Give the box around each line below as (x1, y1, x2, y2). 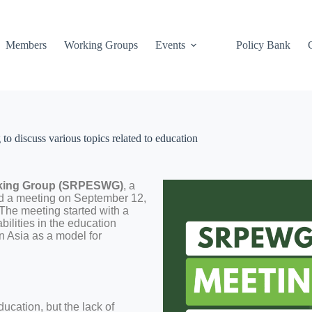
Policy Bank (235, 39, 290, 51)
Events (155, 39, 185, 51)
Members (5, 39, 47, 51)
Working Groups (63, 39, 138, 51)
